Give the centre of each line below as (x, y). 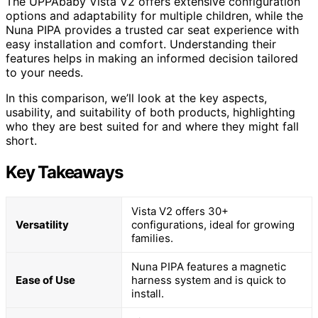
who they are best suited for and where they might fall (152, 126)
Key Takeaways (64, 172)
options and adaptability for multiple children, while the (154, 15)
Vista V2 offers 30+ (180, 211)
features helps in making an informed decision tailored (152, 58)
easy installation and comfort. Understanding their (141, 44)
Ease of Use (45, 280)
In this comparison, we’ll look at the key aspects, (136, 98)
